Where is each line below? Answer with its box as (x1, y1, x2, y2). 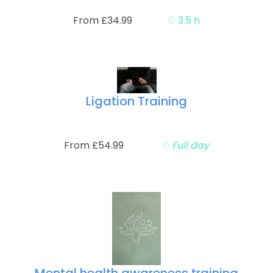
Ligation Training (86, 93, 187, 110)
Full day (169, 138, 210, 153)
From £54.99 (63, 138, 124, 153)
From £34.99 (73, 13, 132, 28)
